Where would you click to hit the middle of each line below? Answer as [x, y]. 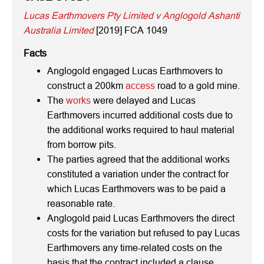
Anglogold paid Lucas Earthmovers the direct [141, 218]
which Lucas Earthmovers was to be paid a [136, 189]
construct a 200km [86, 85]
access [140, 85]
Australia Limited [59, 30]
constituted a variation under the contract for [138, 174]
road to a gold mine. [197, 85]
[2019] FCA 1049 [131, 30]
